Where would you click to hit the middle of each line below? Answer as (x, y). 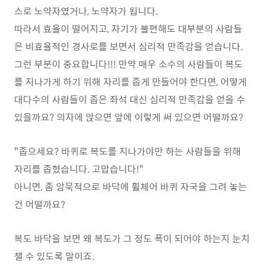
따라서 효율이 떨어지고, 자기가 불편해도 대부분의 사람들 (128, 28)
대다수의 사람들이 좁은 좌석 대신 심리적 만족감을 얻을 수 (130, 99)
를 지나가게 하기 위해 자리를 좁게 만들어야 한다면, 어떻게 (131, 81)
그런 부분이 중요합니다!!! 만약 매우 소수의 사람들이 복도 (128, 64)
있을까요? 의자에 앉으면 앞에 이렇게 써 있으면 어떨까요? (129, 117)
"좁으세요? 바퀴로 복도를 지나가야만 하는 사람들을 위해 (128, 151)
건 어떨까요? (40, 204)
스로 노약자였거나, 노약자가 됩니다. (86, 11)
